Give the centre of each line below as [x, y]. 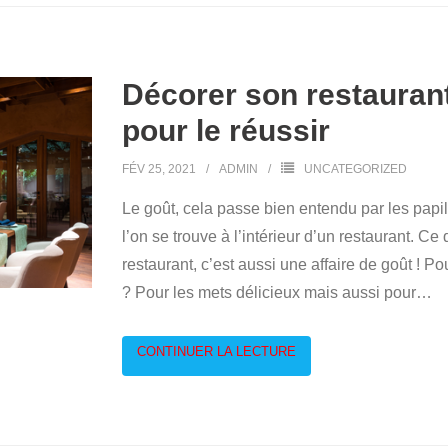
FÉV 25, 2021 [158, 169]
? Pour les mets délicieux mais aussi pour [268, 292]
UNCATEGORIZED [355, 169]
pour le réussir [225, 130]
